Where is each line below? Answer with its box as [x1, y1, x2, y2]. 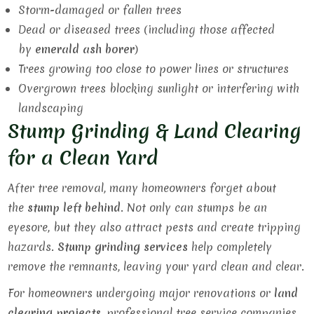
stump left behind [27, 200, 121, 215]
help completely [188, 239, 273, 254]
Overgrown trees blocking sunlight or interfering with [18, 81, 300, 96]
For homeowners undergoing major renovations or [8, 285, 275, 301]
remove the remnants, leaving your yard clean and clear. [8, 259, 305, 274]
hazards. [8, 239, 58, 254]
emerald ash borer [35, 41, 135, 57]
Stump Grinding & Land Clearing [8, 118, 301, 144]
